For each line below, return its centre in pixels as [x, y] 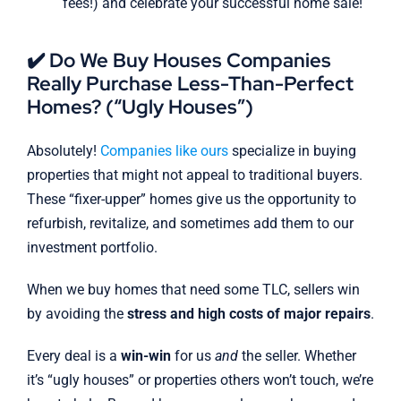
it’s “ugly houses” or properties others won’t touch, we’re [200, 380]
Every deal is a [73, 356]
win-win [145, 356]
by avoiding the [77, 314]
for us [192, 356]
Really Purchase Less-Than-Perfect [190, 84]
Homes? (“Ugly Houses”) [140, 107]
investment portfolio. [92, 248]
